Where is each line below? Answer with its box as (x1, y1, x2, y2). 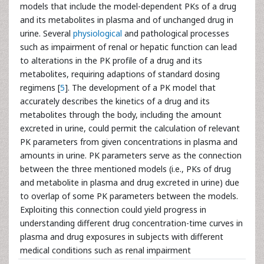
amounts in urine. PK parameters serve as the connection (20, 150, 242, 161)
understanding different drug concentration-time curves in (20, 217, 243, 229)
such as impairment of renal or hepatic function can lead (20, 41, 237, 52)
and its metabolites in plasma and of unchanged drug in (20, 14, 233, 25)
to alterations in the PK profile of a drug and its (20, 55, 202, 66)
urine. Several (20, 28, 71, 39)
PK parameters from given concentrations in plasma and (20, 136, 237, 147)
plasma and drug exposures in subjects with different (20, 231, 223, 242)
